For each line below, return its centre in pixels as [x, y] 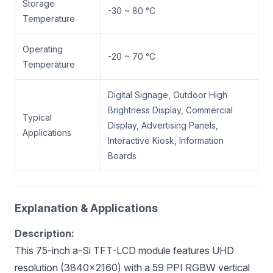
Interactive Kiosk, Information [166, 140]
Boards [122, 155]
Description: [44, 233]
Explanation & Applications [86, 208]
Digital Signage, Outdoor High [168, 94]
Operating [43, 49]
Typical [37, 117]
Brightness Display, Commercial [170, 110]
